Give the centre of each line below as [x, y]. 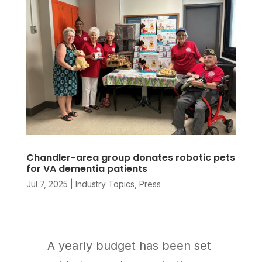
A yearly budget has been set [129, 246]
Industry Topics [105, 184]
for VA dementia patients [87, 169]
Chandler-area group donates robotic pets [130, 158]
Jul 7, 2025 [47, 184]
